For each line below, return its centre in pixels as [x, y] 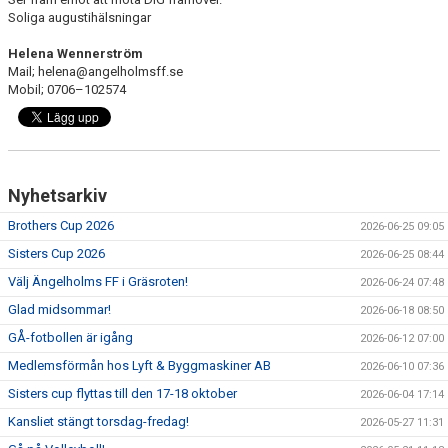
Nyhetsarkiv [57, 195]
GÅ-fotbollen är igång [70, 337]
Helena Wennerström [75, 53]
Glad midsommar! [59, 309]
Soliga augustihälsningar [79, 17]
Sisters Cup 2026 [56, 253]
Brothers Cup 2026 [61, 225]
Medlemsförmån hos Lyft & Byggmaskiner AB [139, 365]
